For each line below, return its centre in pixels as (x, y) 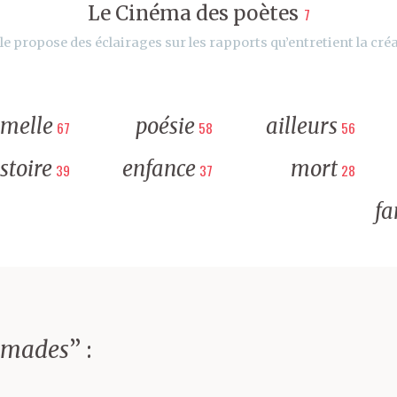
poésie (165, 126)
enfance (159, 168)
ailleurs (302, 126)
